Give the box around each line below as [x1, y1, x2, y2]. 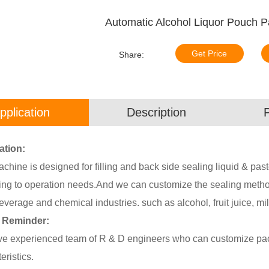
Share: [118, 49, 144, 59]
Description [126, 105, 186, 119]
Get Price [192, 48, 227, 58]
